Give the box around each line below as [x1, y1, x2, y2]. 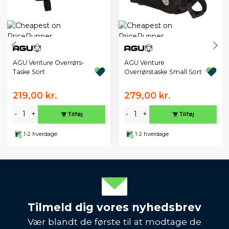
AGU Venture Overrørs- [12, 58, 84, 66]
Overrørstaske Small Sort [124, 67, 202, 76]
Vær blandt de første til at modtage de [28, 216, 201, 227]
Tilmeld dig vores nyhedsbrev [28, 200, 201, 214]
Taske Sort [12, 67, 45, 76]
